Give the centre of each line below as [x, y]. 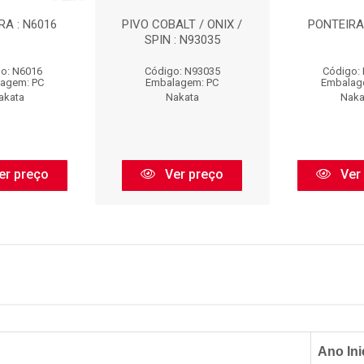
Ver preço [193, 174]
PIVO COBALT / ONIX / [182, 24]
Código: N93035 [182, 71]
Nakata [182, 97]
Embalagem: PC [182, 82]
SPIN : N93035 [182, 40]
